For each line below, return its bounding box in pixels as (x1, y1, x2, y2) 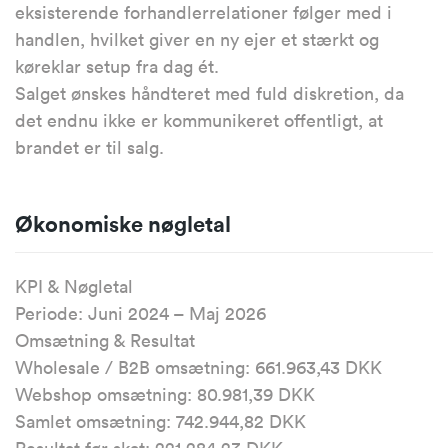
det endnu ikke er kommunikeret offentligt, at (15, 109, 383, 132)
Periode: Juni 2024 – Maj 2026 (15, 302, 266, 325)
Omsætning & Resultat (15, 329, 195, 352)
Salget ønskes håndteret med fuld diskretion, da (15, 82, 404, 105)
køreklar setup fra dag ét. (15, 55, 219, 78)
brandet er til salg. (15, 136, 164, 159)
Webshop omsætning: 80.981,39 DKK (15, 383, 315, 406)
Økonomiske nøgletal (15, 209, 231, 238)
